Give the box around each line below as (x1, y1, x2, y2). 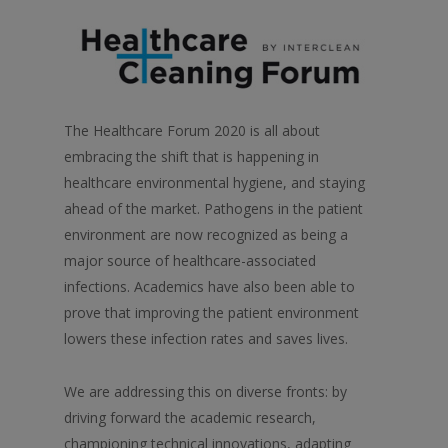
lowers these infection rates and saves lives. (64, 329, 348, 349)
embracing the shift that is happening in (64, 147, 319, 167)
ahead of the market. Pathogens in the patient (64, 199, 363, 219)
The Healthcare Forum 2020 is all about (64, 121, 320, 141)
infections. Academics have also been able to (64, 277, 355, 297)
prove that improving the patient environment (64, 303, 359, 323)
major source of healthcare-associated (64, 251, 316, 271)
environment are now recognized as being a (64, 225, 348, 245)
